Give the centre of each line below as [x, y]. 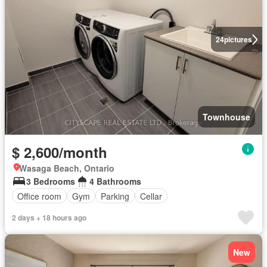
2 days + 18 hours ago [49, 218]
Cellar [151, 196]
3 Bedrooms [51, 181]
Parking [115, 196]
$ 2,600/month [60, 152]
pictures [238, 39]
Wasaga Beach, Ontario [67, 168]
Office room [39, 196]
